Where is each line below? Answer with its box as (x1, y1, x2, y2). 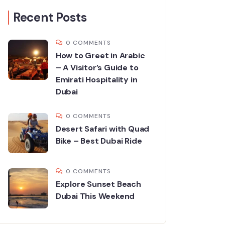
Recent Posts (13, 10, 87, 25)
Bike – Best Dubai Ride (55, 136, 142, 146)
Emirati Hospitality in (55, 74, 138, 85)
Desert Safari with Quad (55, 124, 150, 134)
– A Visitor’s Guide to (55, 62, 139, 73)
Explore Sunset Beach (55, 179, 141, 189)
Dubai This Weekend (55, 191, 135, 201)
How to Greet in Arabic (55, 50, 145, 61)
